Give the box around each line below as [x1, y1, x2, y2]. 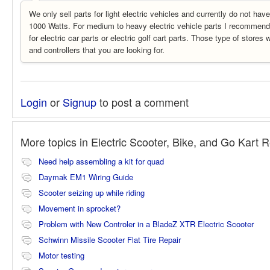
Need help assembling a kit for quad [39, 155, 164, 168]
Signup [63, 94, 96, 110]
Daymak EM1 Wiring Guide [39, 171, 133, 183]
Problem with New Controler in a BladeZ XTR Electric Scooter [39, 218, 254, 230]
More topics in [20, 134, 91, 150]
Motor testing [39, 250, 84, 262]
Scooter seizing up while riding [39, 187, 145, 199]
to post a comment [96, 94, 189, 110]
